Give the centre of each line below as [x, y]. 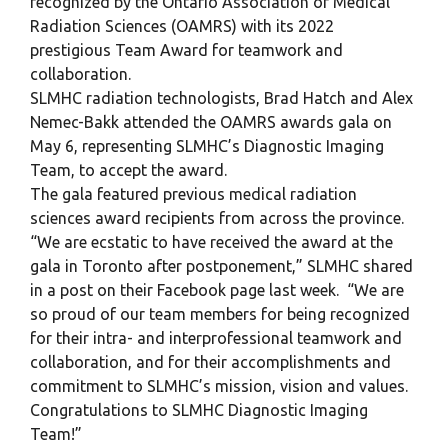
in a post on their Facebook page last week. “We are [217, 289]
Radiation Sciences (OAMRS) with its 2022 [182, 25]
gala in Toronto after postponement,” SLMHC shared [221, 265]
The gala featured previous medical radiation [193, 193]
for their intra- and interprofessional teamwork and [216, 337]
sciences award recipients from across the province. [217, 217]
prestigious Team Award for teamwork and [186, 49]
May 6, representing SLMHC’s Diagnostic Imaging [207, 145]
